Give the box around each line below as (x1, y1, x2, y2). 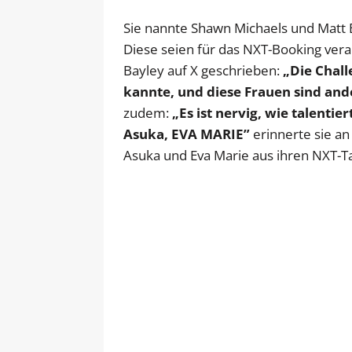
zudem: (123, 103, 172, 122)
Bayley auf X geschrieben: (123, 60, 283, 79)
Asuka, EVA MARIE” (123, 124, 250, 143)
